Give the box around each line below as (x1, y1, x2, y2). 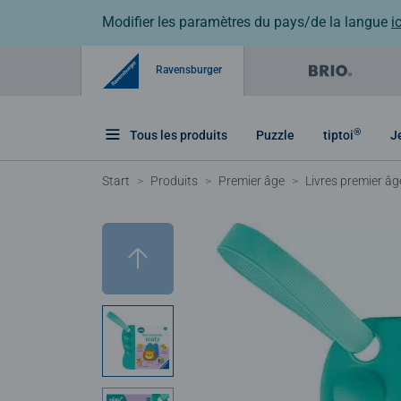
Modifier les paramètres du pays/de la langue (102, 13, 391, 30)
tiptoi (323, 127, 354, 142)
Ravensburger (153, 63, 222, 76)
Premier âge (218, 173, 285, 188)
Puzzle (256, 127, 294, 142)
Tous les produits (130, 127, 227, 142)
